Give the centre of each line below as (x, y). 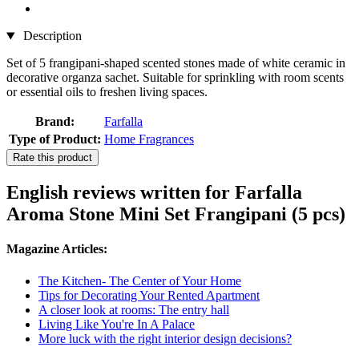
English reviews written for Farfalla (154, 193)
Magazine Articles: (57, 249)
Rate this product (52, 158)
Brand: (55, 122)
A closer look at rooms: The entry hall (134, 309)
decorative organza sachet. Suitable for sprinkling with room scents (175, 78)
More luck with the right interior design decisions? (165, 338)
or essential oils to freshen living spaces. (107, 92)
